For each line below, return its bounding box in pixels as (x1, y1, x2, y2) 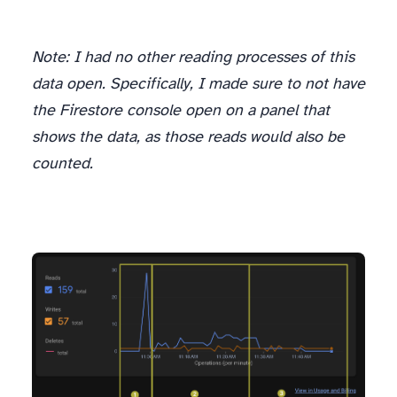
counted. (32, 156, 93, 173)
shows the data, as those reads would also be (32, 129, 345, 146)
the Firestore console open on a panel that (32, 103, 330, 120)
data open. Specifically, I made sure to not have (32, 76, 365, 93)
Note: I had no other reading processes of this (32, 50, 354, 66)
